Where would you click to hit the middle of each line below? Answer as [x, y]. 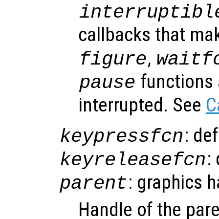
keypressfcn [122, 136]
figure [113, 59]
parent [94, 183]
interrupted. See [142, 105]
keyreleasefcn [133, 160]
